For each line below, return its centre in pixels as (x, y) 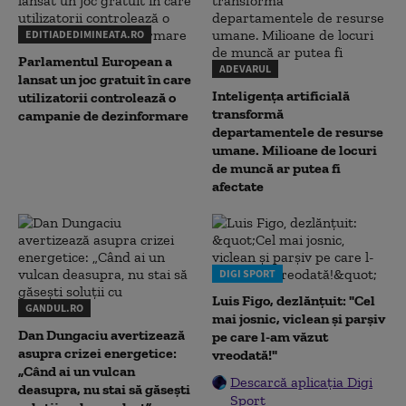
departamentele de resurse (298, 132)
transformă (248, 114)
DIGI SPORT (247, 273)
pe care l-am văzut (270, 337)
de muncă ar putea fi (276, 168)
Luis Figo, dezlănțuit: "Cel (294, 300)
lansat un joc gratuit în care (105, 79)
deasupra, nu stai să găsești (104, 389)
